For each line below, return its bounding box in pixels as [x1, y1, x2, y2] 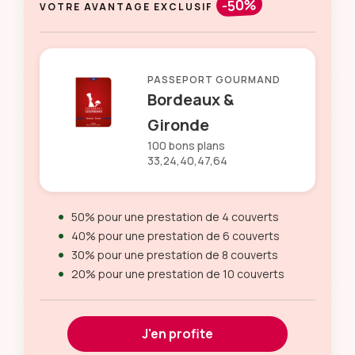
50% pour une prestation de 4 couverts [71, 209, 279, 224]
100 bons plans [147, 138, 225, 153]
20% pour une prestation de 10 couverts [71, 266, 284, 281]
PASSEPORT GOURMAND [147, 73, 281, 86]
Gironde [147, 114, 209, 136]
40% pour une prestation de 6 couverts [71, 228, 280, 243]
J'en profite [141, 325, 213, 342]
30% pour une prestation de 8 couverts [71, 247, 278, 262]
